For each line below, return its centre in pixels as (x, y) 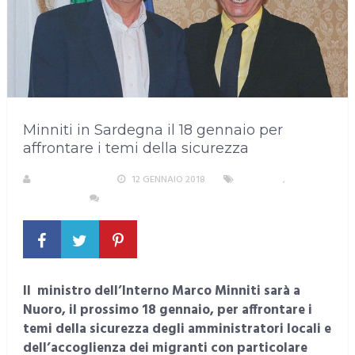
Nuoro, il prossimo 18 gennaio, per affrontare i (167, 311)
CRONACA (261, 180)
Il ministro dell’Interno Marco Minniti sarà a (161, 292)
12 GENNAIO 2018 (168, 180)
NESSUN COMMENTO (150, 199)
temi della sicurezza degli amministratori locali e (177, 330)
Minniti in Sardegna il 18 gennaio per (153, 130)
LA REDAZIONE (67, 180)
